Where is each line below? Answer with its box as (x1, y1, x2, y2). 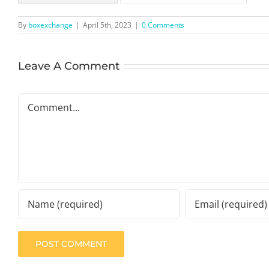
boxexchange (28, 19, 73, 30)
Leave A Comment (18, 59, 119, 73)
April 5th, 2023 (83, 19, 131, 30)
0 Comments (142, 19, 184, 30)
